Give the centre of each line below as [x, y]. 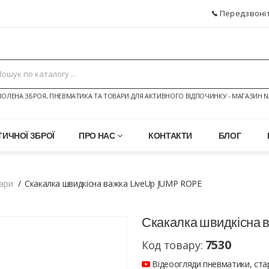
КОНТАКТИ [170, 135]
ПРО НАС [97, 135]
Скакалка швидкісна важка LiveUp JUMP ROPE [113, 183]
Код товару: [174, 245]
